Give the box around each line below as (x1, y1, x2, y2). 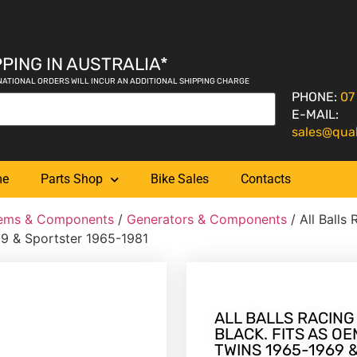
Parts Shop (41, 171, 103, 186)
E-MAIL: (292, 107, 339, 122)
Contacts (241, 171, 291, 186)
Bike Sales (151, 171, 209, 186)
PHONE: (292, 89, 337, 104)
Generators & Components (127, 211, 288, 227)
